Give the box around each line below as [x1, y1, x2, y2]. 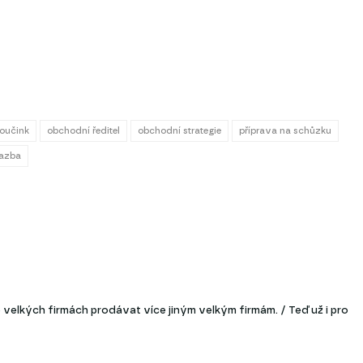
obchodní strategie [138, 126, 221, 135]
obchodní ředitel [47, 126, 120, 135]
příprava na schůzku [239, 126, 331, 135]
